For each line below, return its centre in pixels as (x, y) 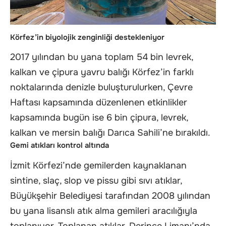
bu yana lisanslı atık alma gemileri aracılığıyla (104, 211)
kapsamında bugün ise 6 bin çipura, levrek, (99, 118)
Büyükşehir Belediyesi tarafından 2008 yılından (110, 195)
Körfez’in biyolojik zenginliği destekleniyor (87, 37)
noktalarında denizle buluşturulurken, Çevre (101, 88)
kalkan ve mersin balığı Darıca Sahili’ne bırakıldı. (110, 133)
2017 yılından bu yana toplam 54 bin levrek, (102, 57)
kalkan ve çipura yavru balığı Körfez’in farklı (102, 72)
